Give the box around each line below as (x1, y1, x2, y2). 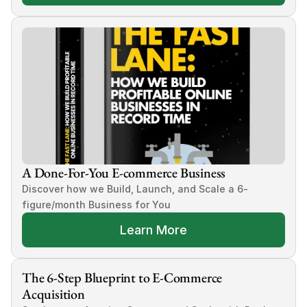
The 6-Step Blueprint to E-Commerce (22, 269, 223, 287)
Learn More (120, 223, 187, 238)
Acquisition (22, 285, 85, 304)
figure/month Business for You (22, 199, 171, 211)
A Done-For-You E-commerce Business (22, 164, 226, 182)
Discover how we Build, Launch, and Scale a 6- (22, 183, 248, 195)
